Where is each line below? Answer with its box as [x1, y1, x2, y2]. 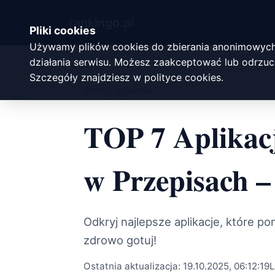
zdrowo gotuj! [83, 233, 157, 247]
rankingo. [69, 15, 123, 30]
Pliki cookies [29, 23, 96, 37]
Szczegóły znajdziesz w [29, 71, 141, 83]
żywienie [116, 85, 152, 96]
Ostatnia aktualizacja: [83, 260, 183, 273]
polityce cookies [144, 71, 221, 83]
